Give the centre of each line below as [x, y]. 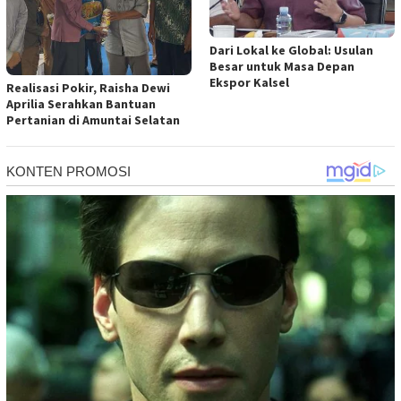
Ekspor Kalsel [249, 83]
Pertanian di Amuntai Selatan [93, 120]
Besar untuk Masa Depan [282, 67]
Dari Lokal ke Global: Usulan [291, 51]
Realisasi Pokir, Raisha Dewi [88, 88]
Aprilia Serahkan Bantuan [81, 104]
